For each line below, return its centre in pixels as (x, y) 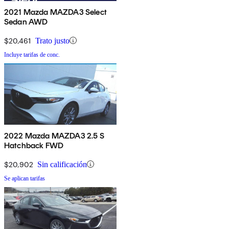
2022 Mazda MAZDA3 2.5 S (54, 135)
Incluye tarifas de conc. (32, 54)
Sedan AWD (26, 21)
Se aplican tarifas (25, 178)
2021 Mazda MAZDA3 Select (55, 12)
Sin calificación (62, 164)
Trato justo (52, 40)
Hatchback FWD (34, 145)
